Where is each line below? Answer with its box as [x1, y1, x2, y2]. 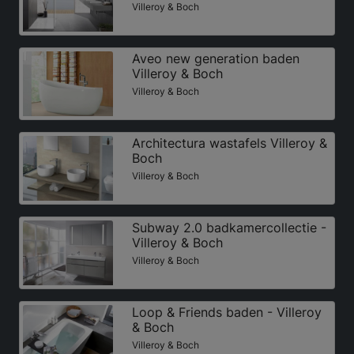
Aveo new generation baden [131, 51, 299, 67]
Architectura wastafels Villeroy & [131, 135, 327, 152]
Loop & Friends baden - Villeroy [131, 304, 322, 321]
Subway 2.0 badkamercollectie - [131, 220, 326, 236]
